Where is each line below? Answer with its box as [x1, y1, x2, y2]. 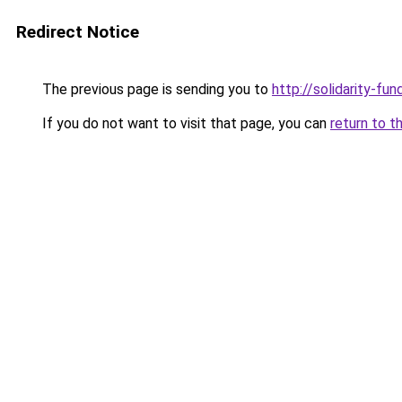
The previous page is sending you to [39, 81, 272, 98]
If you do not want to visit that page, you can [39, 115, 330, 132]
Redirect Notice [16, 22, 139, 42]
